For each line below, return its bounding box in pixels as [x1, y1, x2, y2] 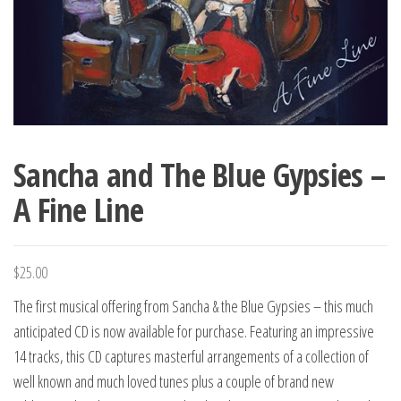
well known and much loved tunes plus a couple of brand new [13, 371, 334, 393]
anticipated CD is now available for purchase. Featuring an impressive [13, 320, 374, 343]
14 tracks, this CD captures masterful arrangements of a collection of [13, 346, 369, 368]
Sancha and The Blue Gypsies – [13, 153, 386, 198]
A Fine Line [13, 188, 144, 233]
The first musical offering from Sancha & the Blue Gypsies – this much [13, 295, 373, 318]
